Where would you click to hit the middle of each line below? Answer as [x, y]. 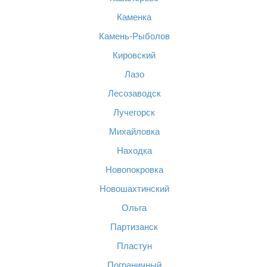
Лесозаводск [134, 93]
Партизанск [134, 227]
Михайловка [134, 131]
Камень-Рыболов [134, 36]
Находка [134, 150]
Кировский [134, 55]
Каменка [134, 17]
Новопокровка [134, 170]
